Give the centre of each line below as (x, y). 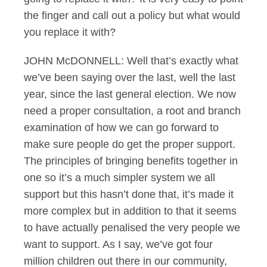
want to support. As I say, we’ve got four (118, 244)
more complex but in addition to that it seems (130, 211)
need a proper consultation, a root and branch (132, 111)
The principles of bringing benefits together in (131, 161)
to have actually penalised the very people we (132, 228)
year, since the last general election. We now (130, 94)
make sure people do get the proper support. (130, 144)
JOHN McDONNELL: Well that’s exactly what (131, 61)
